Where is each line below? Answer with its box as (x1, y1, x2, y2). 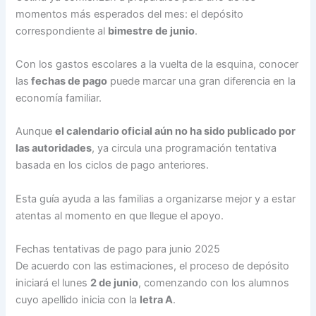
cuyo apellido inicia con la (16, 293, 140, 307)
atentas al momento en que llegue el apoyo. (16, 209, 224, 222)
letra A (140, 293, 174, 307)
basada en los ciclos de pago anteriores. (16, 159, 209, 172)
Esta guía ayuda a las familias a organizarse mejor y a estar (16, 192, 296, 205)
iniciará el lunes (16, 276, 91, 290)
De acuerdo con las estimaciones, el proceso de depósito (16, 260, 290, 273)
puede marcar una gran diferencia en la (107, 75, 296, 87)
